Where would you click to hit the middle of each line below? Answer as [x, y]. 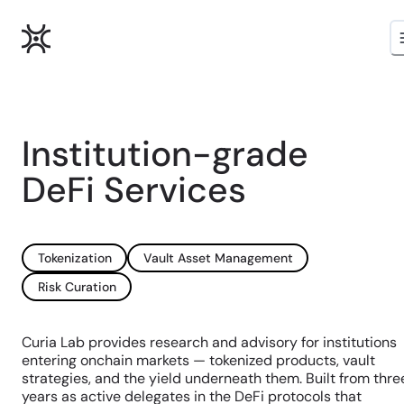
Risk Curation [77, 286]
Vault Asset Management [218, 257]
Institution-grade [165, 154]
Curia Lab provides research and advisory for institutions [209, 342]
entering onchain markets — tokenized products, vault [198, 360]
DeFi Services [134, 190]
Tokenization [74, 257]
